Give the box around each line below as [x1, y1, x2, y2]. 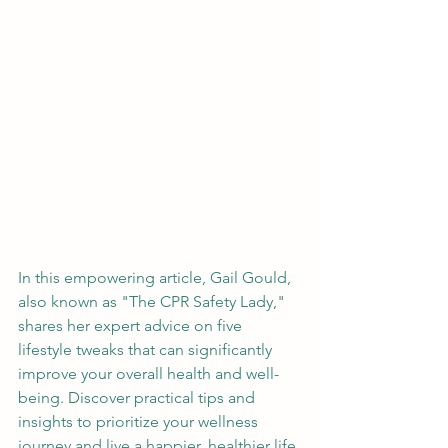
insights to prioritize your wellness [18, 412, 262, 432]
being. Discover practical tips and [18, 388, 259, 408]
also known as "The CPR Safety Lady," [18, 292, 289, 312]
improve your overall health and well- [18, 364, 279, 384]
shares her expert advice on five [18, 316, 246, 336]
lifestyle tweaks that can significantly [18, 340, 276, 360]
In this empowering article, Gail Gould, [18, 268, 295, 288]
